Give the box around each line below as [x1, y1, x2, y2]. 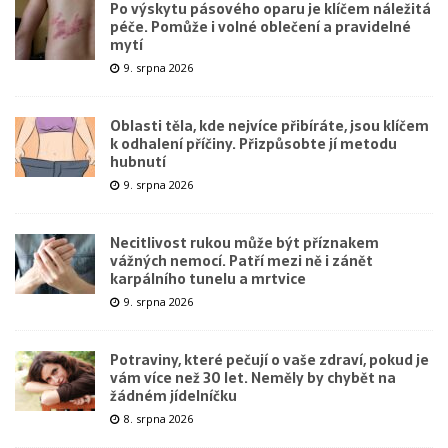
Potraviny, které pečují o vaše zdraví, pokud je [110, 348, 429, 371]
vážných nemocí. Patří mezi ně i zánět [110, 249, 373, 272]
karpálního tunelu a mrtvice [110, 267, 306, 290]
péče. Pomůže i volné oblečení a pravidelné [110, 15, 411, 38]
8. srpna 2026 [124, 410, 193, 426]
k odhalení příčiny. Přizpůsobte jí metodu [110, 132, 397, 155]
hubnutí [110, 150, 166, 173]
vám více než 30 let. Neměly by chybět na [110, 366, 396, 389]
